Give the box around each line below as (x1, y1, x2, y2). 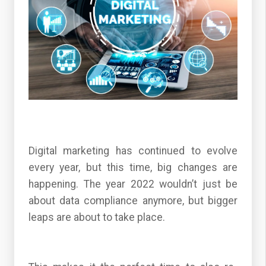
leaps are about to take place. (28, 211, 165, 223)
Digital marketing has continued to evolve (28, 144, 237, 157)
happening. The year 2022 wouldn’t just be (28, 178, 237, 190)
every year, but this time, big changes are (28, 161, 237, 173)
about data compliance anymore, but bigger (28, 194, 237, 207)
